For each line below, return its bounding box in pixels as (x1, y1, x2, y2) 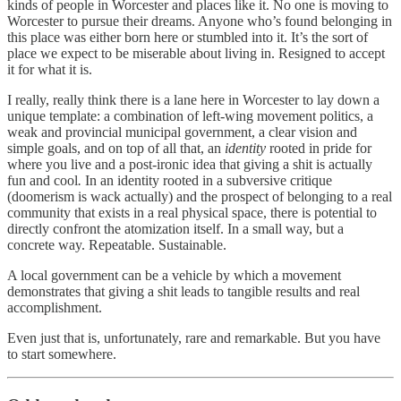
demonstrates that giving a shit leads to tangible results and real (7, 284, 360, 300)
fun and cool (7, 173, 78, 189)
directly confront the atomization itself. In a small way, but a (7, 221, 344, 237)
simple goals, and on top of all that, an (7, 141, 225, 157)
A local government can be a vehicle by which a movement (7, 268, 341, 284)
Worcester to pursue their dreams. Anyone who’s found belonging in (7, 13, 392, 30)
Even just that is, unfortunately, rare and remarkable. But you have (7, 330, 380, 346)
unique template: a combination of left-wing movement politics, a (7, 108, 373, 124)
